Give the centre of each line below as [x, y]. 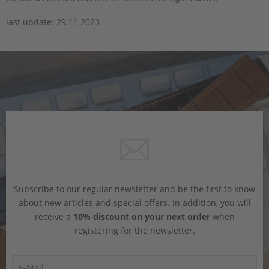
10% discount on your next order [141, 216]
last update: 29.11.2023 [53, 22]
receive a [54, 216]
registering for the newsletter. [134, 230]
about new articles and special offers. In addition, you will [134, 202]
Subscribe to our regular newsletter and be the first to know [134, 189]
